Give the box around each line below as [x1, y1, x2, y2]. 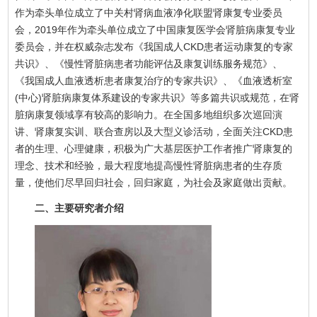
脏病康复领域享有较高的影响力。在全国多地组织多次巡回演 [15, 108, 283, 120]
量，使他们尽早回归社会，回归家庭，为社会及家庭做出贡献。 [15, 176, 293, 188]
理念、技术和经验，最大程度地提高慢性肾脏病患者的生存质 [15, 159, 283, 171]
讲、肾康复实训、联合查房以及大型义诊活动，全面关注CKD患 [15, 125, 294, 137]
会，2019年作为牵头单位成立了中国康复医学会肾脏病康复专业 [15, 23, 296, 35]
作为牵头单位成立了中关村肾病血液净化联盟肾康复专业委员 [15, 6, 283, 18]
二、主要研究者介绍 [15, 202, 125, 214]
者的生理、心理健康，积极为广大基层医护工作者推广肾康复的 [15, 142, 293, 154]
